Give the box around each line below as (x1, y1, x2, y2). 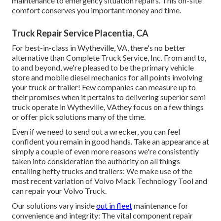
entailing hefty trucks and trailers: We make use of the (12, 166, 192, 176)
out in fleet (96, 200, 132, 210)
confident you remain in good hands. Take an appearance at (12, 136, 209, 146)
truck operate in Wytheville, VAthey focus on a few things (12, 102, 204, 111)
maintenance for (132, 200, 188, 210)
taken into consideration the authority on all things (12, 156, 180, 166)
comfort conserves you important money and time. (12, 5, 181, 15)
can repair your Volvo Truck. (12, 185, 107, 195)
